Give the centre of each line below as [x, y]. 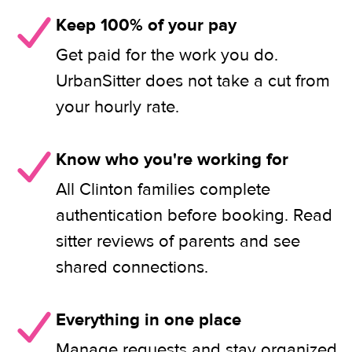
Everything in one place [148, 320]
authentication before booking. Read [194, 215]
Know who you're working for [172, 159]
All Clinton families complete [163, 189]
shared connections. [132, 267]
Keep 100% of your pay [146, 25]
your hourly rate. [117, 107]
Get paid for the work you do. [167, 55]
